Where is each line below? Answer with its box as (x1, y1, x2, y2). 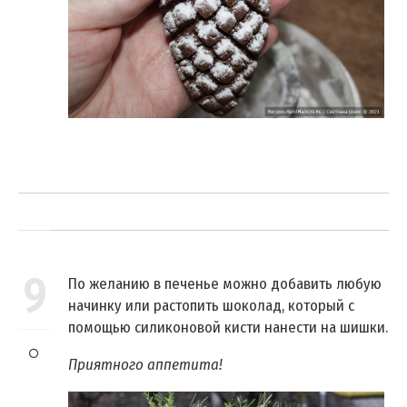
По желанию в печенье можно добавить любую (68, 274, 382, 294)
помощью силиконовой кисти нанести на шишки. (68, 318, 388, 338)
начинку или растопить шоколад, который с (68, 296, 354, 316)
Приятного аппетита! (68, 355, 223, 375)
